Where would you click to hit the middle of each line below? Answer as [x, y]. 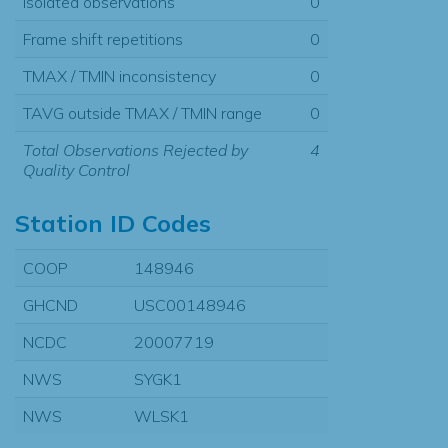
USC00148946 [190, 304]
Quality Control [76, 169]
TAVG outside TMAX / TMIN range [142, 112]
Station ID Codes [113, 222]
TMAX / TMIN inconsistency [119, 75]
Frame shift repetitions [103, 38]
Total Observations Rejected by [135, 149]
